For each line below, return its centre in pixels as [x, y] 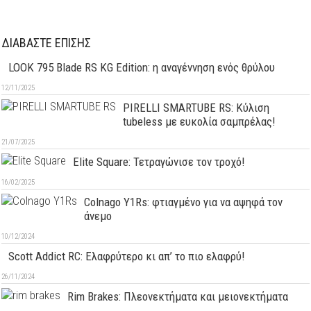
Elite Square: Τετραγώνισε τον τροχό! [159, 161]
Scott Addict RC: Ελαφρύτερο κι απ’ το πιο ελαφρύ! [127, 256]
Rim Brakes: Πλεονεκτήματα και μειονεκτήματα [178, 296]
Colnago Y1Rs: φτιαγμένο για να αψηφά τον [184, 202]
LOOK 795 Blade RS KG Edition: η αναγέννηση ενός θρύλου [142, 67]
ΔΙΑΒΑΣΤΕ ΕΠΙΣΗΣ [47, 42]
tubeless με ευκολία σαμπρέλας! [200, 121]
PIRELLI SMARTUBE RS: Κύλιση [196, 107]
